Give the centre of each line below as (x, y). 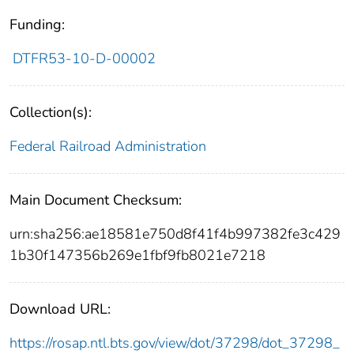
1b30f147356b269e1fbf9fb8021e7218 (137, 256)
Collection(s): (51, 113)
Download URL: (60, 309)
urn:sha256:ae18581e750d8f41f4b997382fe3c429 (175, 234)
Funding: (37, 25)
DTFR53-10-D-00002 (84, 59)
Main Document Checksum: (96, 200)
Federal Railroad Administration (108, 147)
